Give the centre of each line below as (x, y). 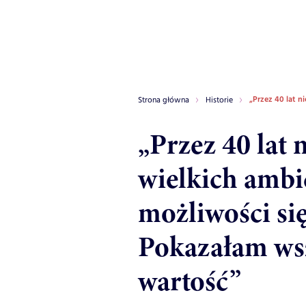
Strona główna (164, 100)
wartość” (190, 281)
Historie (219, 100)
